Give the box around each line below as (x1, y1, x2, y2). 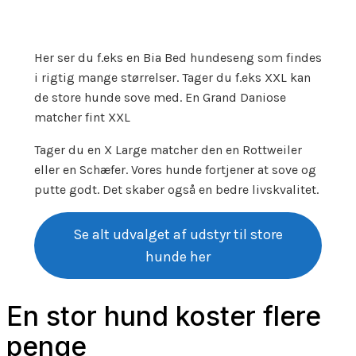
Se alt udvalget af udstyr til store (73, 226, 283, 244)
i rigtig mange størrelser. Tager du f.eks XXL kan (33, 70, 311, 86)
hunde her (145, 248, 211, 266)
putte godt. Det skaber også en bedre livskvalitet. (33, 182, 319, 198)
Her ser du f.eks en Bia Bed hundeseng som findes (33, 50, 322, 66)
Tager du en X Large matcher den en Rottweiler (33, 142, 302, 158)
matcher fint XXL (33, 110, 130, 126)
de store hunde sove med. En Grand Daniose (33, 90, 286, 106)
